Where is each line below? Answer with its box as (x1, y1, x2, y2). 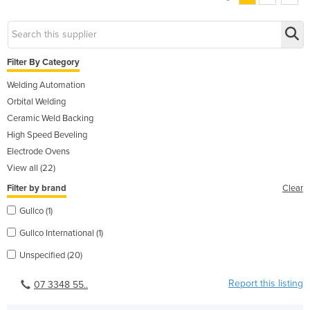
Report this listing (228, 277, 303, 289)
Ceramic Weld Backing (7, 112, 93, 124)
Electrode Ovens (7, 145, 70, 157)
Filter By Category (7, 56, 80, 68)
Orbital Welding (7, 95, 66, 107)
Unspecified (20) (19, 249, 82, 261)
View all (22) (7, 162, 55, 174)
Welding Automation (7, 79, 85, 91)
